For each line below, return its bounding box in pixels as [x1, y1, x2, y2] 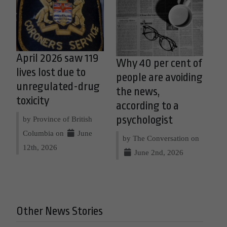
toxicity [16, 94, 49, 107]
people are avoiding [116, 71, 203, 85]
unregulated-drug [16, 80, 100, 93]
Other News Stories [16, 205, 103, 218]
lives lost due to [16, 65, 86, 79]
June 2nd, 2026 [132, 148, 183, 157]
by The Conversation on [122, 134, 199, 143]
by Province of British [23, 114, 92, 123]
